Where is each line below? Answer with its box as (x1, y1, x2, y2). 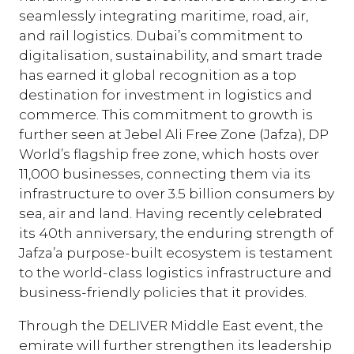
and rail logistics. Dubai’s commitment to (19, 26, 303, 43)
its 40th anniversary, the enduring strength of (19, 224, 333, 241)
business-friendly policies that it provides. (19, 283, 307, 300)
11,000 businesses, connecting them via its (19, 164, 311, 182)
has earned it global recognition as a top (19, 66, 296, 83)
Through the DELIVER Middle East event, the (19, 317, 323, 334)
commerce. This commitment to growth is (19, 105, 313, 122)
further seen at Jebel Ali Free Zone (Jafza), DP (19, 125, 329, 142)
